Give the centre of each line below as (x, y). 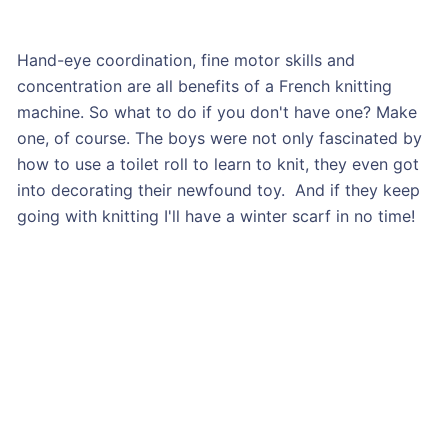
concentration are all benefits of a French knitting (204, 85)
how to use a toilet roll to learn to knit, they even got (217, 163)
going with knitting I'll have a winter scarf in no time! (215, 215)
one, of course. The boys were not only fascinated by (219, 137)
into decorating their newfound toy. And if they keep (218, 189)
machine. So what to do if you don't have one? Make (216, 111)
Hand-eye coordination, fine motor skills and (185, 59)
